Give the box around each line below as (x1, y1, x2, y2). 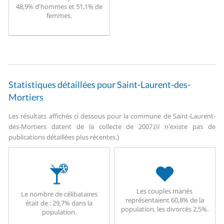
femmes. (46, 11, 72, 20)
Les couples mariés (136, 186, 193, 196)
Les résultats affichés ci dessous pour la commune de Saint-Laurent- (8, 111, 215, 121)
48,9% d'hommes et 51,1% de (15, 2, 102, 11)
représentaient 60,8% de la (125, 195, 204, 205)
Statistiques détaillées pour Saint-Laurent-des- (8, 79, 191, 90)
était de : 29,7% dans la (25, 198, 93, 207)
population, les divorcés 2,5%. (120, 204, 208, 214)
